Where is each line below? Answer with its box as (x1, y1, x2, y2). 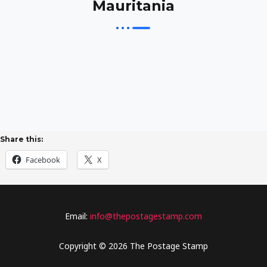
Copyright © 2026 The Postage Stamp (59, 240, 208, 252)
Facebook (26, 154, 60, 166)
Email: (65, 210, 88, 222)
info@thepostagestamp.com (88, 210, 202, 222)
